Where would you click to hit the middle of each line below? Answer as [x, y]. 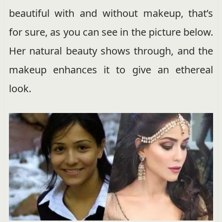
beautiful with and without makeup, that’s [111, 13]
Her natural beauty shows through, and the [111, 51]
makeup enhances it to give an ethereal [111, 70]
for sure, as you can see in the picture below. [111, 32]
